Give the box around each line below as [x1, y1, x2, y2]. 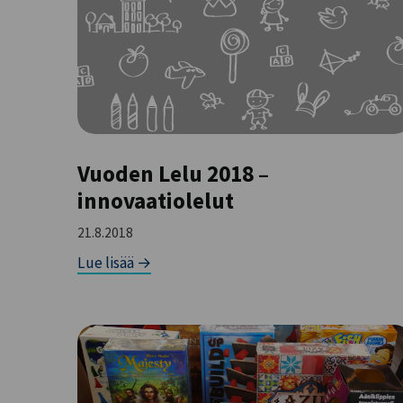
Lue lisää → [77, 252, 152, 273]
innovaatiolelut [77, 185, 235, 215]
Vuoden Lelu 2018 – [77, 158, 270, 188]
